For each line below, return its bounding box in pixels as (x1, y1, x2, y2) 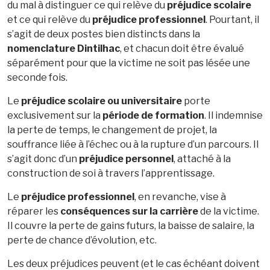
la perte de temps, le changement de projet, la (7, 124, 217, 136)
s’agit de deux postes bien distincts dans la (7, 28, 200, 40)
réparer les (7, 205, 60, 217)
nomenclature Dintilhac (7, 42, 120, 54)
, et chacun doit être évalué (120, 42, 244, 54)
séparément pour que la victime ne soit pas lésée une (7, 57, 250, 69)
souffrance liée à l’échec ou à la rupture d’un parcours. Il (7, 138, 259, 150)
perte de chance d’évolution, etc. (7, 234, 157, 246)
